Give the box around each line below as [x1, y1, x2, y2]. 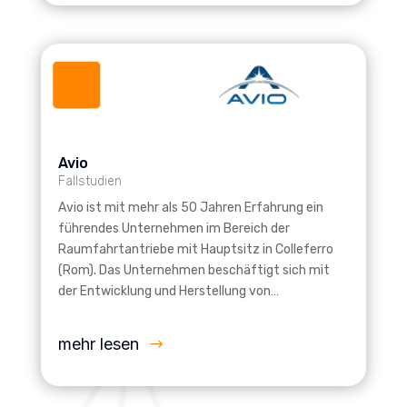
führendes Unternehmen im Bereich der [57, 221, 290, 237]
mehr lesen [57, 334, 139, 354]
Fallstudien [57, 174, 122, 190]
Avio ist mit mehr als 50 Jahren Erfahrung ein [57, 200, 323, 216]
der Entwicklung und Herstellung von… [57, 283, 279, 300]
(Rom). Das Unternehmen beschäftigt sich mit [57, 263, 330, 279]
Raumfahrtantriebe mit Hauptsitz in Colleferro [57, 242, 333, 258]
